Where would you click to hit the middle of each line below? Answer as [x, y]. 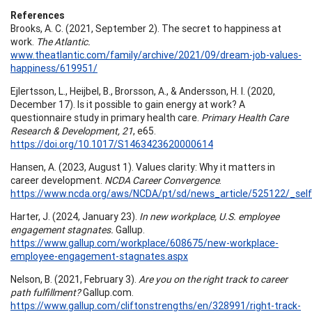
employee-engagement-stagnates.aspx [99, 256]
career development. [57, 180]
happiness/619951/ [54, 68]
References [38, 15]
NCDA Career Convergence [162, 180]
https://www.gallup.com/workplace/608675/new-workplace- [145, 243]
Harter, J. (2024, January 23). [74, 216]
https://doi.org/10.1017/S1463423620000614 [112, 144]
